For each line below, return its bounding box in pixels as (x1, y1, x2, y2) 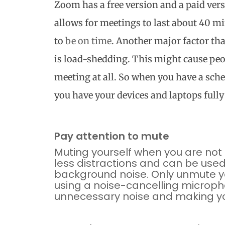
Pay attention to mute (54, 129, 169, 143)
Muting (54, 145, 89, 159)
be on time (65, 35, 111, 47)
